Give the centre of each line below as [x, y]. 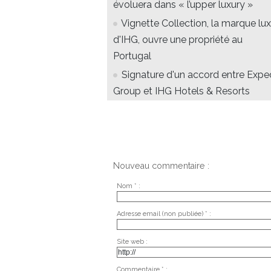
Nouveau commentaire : [161, 166]
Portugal [132, 56]
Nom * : [128, 186]
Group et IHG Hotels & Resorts [181, 91]
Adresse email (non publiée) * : [164, 214]
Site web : [132, 241]
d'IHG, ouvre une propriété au [178, 40]
